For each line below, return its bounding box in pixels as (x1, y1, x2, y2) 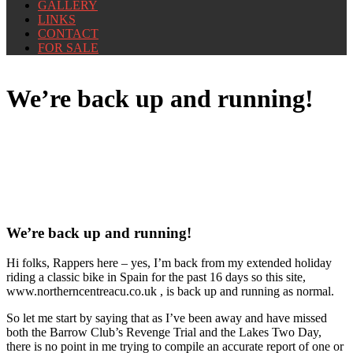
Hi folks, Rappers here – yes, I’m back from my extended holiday (6, 256, 332, 270)
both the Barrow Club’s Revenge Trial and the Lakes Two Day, (6, 325, 321, 340)
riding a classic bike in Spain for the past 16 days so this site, (6, 270, 306, 284)
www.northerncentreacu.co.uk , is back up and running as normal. (6, 284, 334, 299)
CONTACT (38, 27, 98, 40)
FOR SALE (38, 41, 98, 54)
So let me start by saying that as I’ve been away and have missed (6, 311, 327, 325)
